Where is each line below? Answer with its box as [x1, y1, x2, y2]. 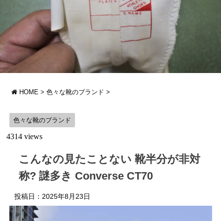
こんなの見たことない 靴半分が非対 [19, 153, 200, 166]
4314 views [6, 132, 42, 141]
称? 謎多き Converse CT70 [19, 170, 153, 183]
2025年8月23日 [42, 192, 90, 201]
